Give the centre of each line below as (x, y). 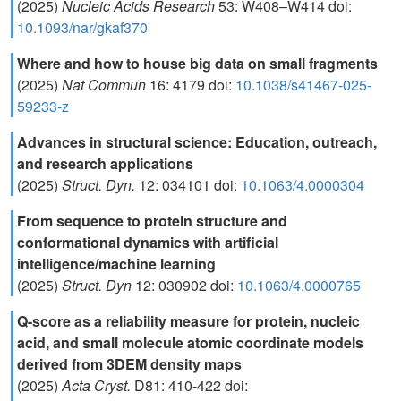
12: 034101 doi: (190, 185)
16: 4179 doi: (192, 85)
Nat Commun (106, 85)
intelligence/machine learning (116, 264)
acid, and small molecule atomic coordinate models (190, 342)
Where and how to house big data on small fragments (197, 63)
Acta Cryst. (98, 385)
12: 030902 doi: (186, 285)
